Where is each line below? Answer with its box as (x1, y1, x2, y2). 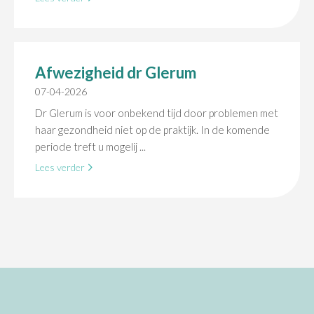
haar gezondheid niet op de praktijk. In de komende (35, 123, 270, 136)
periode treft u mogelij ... (35, 140, 146, 153)
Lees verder (35, 161, 87, 173)
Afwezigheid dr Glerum (35, 63, 196, 82)
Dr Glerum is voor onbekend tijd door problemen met (35, 107, 278, 119)
